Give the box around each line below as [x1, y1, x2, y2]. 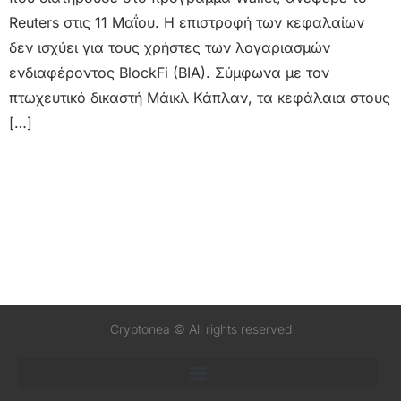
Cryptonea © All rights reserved [109, 320, 292, 337]
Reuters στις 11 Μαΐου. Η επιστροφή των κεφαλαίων [9, 13, 364, 31]
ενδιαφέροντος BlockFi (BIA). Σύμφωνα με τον [9, 63, 329, 81]
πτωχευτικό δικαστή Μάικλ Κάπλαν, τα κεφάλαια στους [9, 88, 390, 107]
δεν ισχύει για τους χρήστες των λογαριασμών [9, 38, 330, 56]
